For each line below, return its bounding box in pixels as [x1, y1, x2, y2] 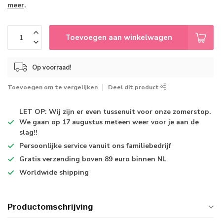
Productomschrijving [7, 202, 93, 212]
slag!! [19, 128, 37, 137]
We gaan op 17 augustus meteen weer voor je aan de [19, 117, 199, 127]
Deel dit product [108, 83, 160, 91]
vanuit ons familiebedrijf [87, 141, 171, 150]
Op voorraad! [32, 63, 71, 72]
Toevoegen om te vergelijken [7, 83, 98, 91]
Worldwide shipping [19, 168, 89, 177]
